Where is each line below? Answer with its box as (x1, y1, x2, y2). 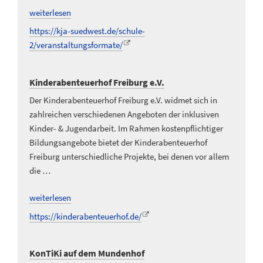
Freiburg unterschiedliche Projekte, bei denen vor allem (29, 150, 229, 162)
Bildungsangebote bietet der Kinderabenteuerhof (29, 136, 207, 148)
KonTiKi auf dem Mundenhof (29, 247, 144, 259)
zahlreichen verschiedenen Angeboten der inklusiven (29, 108, 219, 120)
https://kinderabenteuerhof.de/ (29, 210, 141, 222)
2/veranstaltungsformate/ (29, 39, 123, 51)
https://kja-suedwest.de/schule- (29, 25, 145, 37)
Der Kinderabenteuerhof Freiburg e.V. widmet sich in (29, 94, 217, 106)
